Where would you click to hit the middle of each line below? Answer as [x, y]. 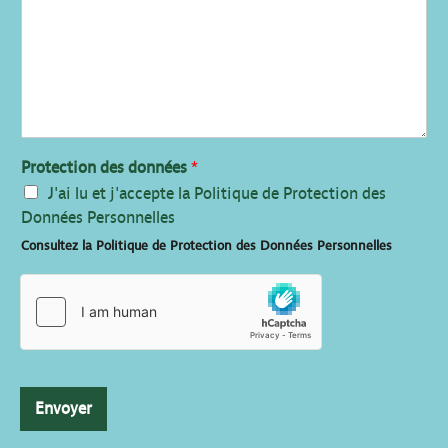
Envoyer [63, 408]
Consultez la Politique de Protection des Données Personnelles [206, 245]
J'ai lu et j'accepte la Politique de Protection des [217, 193]
